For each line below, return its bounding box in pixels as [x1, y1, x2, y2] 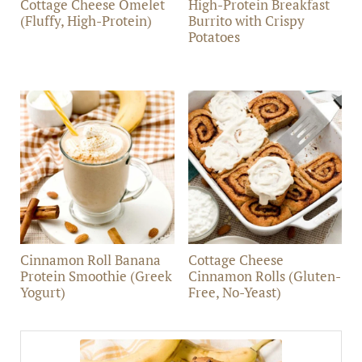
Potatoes [187, 27, 240, 46]
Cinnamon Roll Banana [20, 250, 162, 270]
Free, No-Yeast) [187, 283, 281, 302]
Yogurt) [20, 283, 66, 302]
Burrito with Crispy [187, 11, 305, 30]
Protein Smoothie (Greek [20, 267, 173, 286]
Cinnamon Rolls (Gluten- [187, 267, 341, 286]
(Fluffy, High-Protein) [20, 11, 153, 30]
